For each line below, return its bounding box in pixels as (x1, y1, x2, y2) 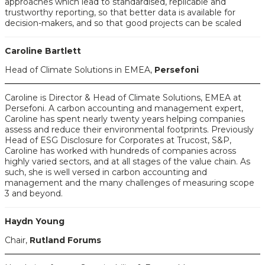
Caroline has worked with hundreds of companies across (5, 146, 236, 156)
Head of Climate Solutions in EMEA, (5, 64, 154, 75)
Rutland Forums (30, 235, 101, 245)
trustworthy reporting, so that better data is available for (5, 7, 235, 18)
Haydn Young (5, 216, 64, 227)
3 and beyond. (5, 188, 63, 199)
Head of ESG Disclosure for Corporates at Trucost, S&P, (5, 135, 231, 146)
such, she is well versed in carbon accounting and (5, 167, 207, 177)
